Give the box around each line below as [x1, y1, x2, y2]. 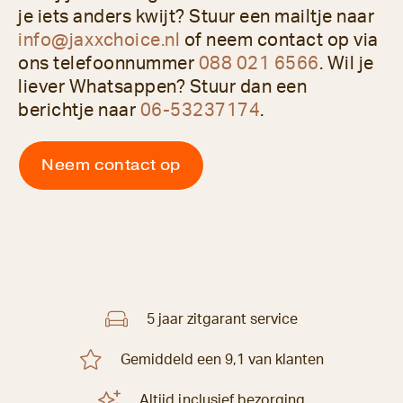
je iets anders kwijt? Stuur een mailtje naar [18, 8, 374, 27]
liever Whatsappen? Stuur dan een [18, 78, 307, 97]
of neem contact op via [180, 31, 379, 50]
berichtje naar [18, 102, 140, 121]
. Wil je [318, 55, 374, 74]
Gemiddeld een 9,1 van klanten [120, 352, 325, 367]
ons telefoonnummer [18, 55, 199, 74]
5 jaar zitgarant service [146, 311, 299, 327]
